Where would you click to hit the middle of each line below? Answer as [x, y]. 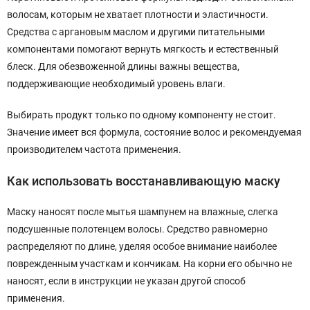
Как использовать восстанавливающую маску [144, 181]
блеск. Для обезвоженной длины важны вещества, [123, 66]
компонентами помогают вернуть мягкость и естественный [143, 49]
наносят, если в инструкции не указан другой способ [126, 281]
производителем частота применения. [94, 149]
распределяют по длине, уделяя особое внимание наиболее [142, 246]
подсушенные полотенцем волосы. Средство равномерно [137, 229]
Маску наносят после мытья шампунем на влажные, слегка [143, 212]
